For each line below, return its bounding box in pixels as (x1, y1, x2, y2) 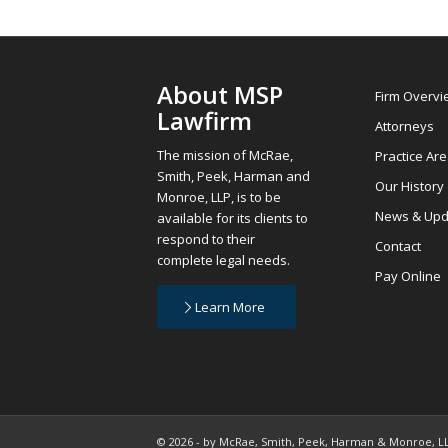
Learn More (194, 298, 265, 317)
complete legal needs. (157, 251, 290, 270)
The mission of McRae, (157, 146, 293, 165)
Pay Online (375, 267, 442, 285)
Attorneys (375, 117, 435, 135)
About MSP (157, 78, 283, 111)
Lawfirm (157, 104, 252, 137)
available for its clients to (157, 209, 308, 228)
